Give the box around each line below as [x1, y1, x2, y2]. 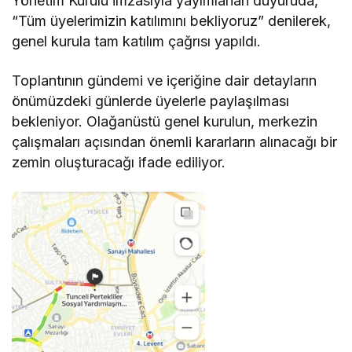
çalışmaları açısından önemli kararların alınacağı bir [12, 134, 338, 151]
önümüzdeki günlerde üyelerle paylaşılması [12, 93, 290, 110]
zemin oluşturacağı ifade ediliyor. [12, 154, 226, 171]
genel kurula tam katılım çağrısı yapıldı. [12, 33, 262, 50]
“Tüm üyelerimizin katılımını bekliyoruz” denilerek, [12, 13, 332, 30]
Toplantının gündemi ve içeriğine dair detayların [12, 72, 317, 90]
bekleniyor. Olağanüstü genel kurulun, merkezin [12, 113, 318, 130]
